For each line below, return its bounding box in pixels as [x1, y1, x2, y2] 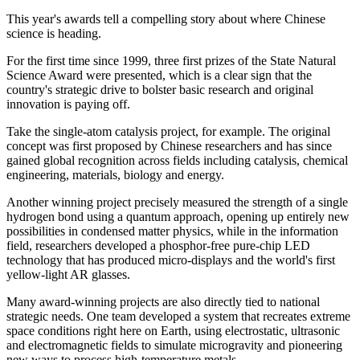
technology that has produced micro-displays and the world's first [6, 252, 335, 267]
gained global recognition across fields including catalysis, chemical [6, 153, 348, 167]
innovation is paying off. [6, 96, 130, 111]
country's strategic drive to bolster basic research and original [6, 82, 313, 96]
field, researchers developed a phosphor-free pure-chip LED [6, 238, 310, 252]
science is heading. [6, 26, 101, 40]
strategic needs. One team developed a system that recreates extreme [6, 309, 350, 323]
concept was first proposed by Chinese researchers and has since [6, 138, 332, 153]
